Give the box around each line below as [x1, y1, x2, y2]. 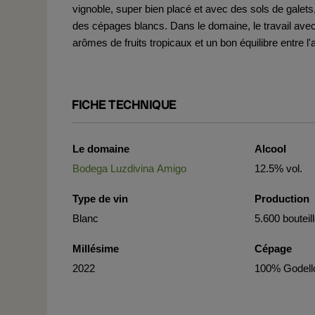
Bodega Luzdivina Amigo [72, 162, 186, 174]
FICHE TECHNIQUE [72, 96, 176, 112]
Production [255, 193, 310, 205]
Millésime [72, 243, 119, 255]
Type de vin [72, 193, 128, 205]
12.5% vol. [255, 162, 303, 174]
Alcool [255, 143, 287, 155]
